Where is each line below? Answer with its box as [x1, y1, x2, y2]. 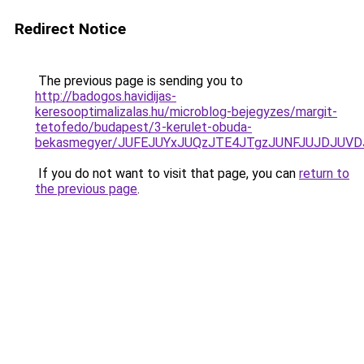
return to [299, 166, 349, 181]
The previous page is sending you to [35, 73, 243, 89]
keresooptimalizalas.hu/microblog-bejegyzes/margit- [35, 104, 337, 119]
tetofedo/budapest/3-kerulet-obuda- [35, 119, 252, 135]
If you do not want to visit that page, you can [35, 166, 299, 181]
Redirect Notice [15, 19, 126, 38]
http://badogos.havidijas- [35, 89, 176, 104]
